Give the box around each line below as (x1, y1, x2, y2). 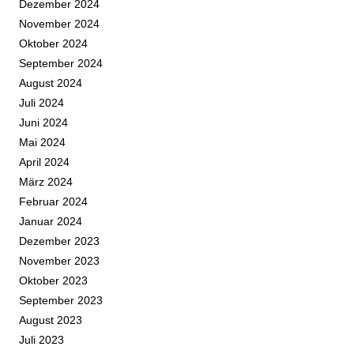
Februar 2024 (19, 195, 88, 209)
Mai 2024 (19, 136, 66, 149)
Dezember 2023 (19, 235, 100, 248)
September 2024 (19, 57, 103, 70)
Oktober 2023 (19, 274, 88, 288)
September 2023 (19, 294, 103, 307)
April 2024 (19, 156, 70, 169)
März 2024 (19, 175, 73, 189)
